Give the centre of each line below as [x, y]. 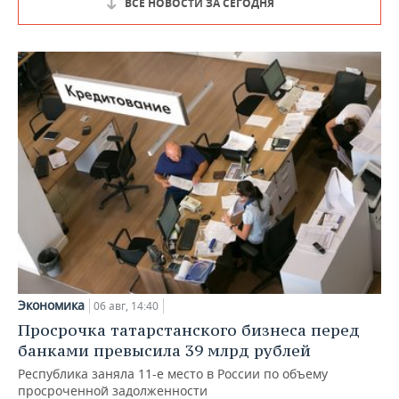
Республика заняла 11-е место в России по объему [173, 373]
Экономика [51, 305]
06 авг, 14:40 [126, 305]
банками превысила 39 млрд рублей [164, 350]
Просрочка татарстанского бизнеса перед [189, 330]
